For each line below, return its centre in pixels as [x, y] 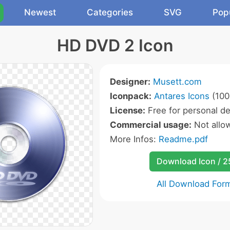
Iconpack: [130, 96]
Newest [40, 12]
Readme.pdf [183, 139]
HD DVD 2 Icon [115, 45]
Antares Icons [181, 96]
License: [127, 110]
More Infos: [134, 139]
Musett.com [177, 82]
